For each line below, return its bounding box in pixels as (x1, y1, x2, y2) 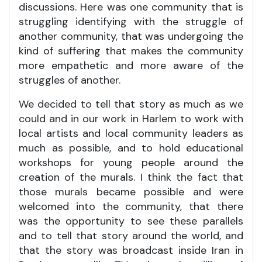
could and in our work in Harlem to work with (19, 111, 243, 126)
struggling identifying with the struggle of (19, 14, 243, 29)
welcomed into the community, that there (19, 199, 243, 213)
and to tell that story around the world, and (19, 228, 243, 243)
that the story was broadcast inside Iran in (19, 243, 243, 257)
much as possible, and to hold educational (19, 140, 243, 155)
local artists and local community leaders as (19, 126, 243, 140)
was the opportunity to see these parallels (19, 213, 243, 228)
